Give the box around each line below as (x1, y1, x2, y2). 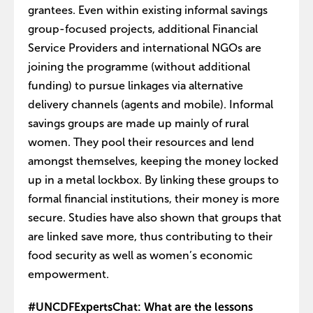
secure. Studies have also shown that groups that (28, 212, 282, 224)
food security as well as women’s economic (28, 249, 253, 261)
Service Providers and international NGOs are (28, 42, 261, 54)
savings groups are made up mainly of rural (28, 117, 249, 129)
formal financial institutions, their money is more (28, 193, 279, 205)
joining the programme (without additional (28, 61, 250, 73)
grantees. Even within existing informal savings (28, 4, 268, 16)
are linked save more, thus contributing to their (28, 231, 272, 242)
